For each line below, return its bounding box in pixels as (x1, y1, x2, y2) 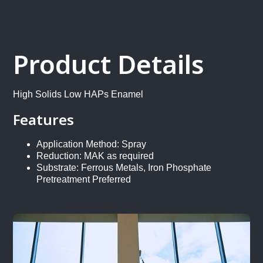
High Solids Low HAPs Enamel (13, 89, 144, 99)
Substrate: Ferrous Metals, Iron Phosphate (36, 163, 212, 173)
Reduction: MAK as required (36, 151, 154, 161)
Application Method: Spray (36, 139, 147, 149)
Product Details (13, 46, 205, 82)
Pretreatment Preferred (36, 174, 131, 184)
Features (13, 110, 75, 129)
